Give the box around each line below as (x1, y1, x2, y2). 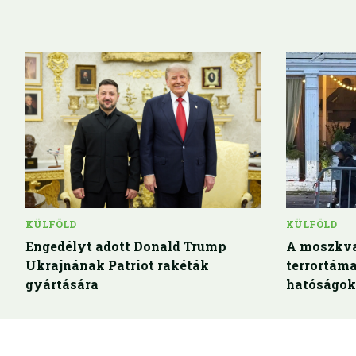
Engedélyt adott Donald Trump (25, 237, 226, 254)
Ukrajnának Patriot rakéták (25, 256, 209, 273)
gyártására (25, 275, 99, 292)
